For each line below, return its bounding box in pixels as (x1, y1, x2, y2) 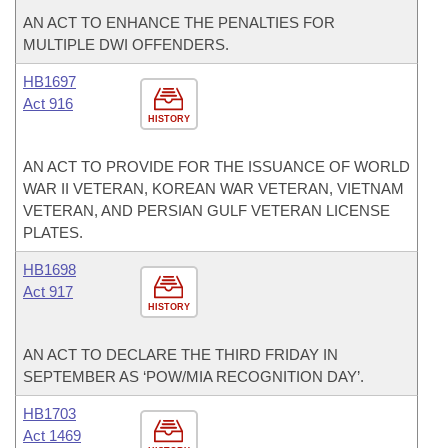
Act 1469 (23, 427, 81, 444)
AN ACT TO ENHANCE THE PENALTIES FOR (23, 14, 335, 31)
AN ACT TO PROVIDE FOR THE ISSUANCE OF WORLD (23, 158, 410, 175)
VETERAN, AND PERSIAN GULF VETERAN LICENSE (23, 202, 390, 219)
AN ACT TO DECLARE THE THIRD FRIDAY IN (23, 346, 338, 363)
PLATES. (23, 224, 83, 241)
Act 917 (23, 283, 73, 300)
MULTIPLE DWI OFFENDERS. (23, 36, 229, 53)
